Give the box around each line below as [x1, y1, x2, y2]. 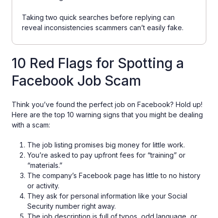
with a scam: [12, 121, 50, 129]
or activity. [27, 182, 59, 190]
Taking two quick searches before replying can [22, 13, 175, 22]
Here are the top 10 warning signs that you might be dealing [12, 110, 203, 119]
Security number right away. [27, 202, 116, 211]
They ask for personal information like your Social [27, 192, 187, 200]
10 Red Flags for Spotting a [12, 55, 184, 72]
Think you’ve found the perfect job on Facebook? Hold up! [12, 100, 202, 109]
